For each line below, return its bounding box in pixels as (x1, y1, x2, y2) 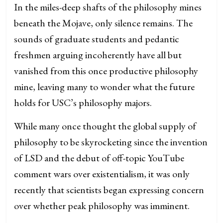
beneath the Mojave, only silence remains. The (14, 16, 193, 29)
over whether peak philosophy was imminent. (14, 199, 190, 212)
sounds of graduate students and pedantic (14, 32, 180, 45)
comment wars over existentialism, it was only (14, 167, 190, 180)
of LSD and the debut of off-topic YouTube (14, 151, 185, 164)
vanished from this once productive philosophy (14, 64, 199, 77)
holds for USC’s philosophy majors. (14, 96, 152, 109)
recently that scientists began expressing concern (14, 183, 205, 196)
